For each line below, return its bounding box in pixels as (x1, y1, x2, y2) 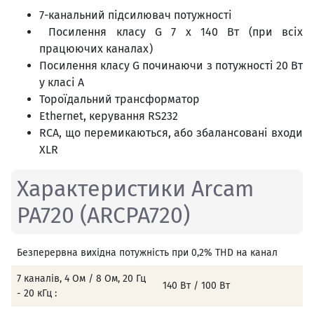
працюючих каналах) (39, 42, 153, 56)
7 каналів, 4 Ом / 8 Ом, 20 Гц (17, 273, 146, 285)
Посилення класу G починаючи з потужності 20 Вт (39, 59, 303, 73)
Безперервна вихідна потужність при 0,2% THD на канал (17, 247, 278, 259)
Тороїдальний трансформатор (39, 93, 200, 107)
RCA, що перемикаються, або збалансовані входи (39, 126, 303, 140)
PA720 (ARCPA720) (17, 202, 190, 229)
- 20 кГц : (17, 287, 57, 300)
